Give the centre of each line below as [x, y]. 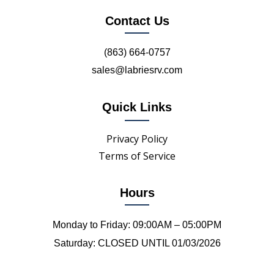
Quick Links [137, 107]
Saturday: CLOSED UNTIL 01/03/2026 [137, 243]
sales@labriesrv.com [137, 70]
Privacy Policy [137, 139]
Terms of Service [137, 156]
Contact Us [137, 21]
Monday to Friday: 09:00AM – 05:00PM [137, 225]
